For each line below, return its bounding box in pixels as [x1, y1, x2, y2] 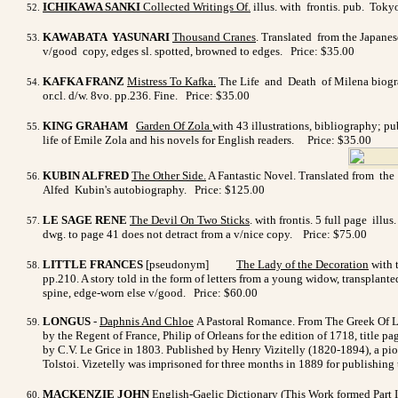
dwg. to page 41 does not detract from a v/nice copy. [43, 227, 295, 241]
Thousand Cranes [172, 29, 256, 44]
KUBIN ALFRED [43, 168, 129, 182]
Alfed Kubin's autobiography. [43, 182, 189, 196]
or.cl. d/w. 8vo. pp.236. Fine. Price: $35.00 [43, 88, 250, 102]
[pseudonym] [146, 257, 209, 271]
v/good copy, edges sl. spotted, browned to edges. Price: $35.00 [43, 44, 354, 58]
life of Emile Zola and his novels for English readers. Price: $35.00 [43, 132, 371, 147]
